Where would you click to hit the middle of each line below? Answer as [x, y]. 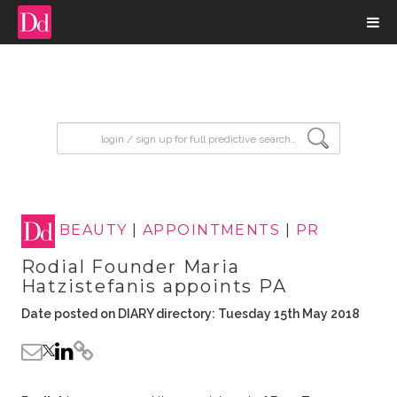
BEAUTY [93, 230]
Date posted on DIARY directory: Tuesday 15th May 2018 [190, 314]
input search [101, 131]
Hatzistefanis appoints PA [154, 286]
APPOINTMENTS [211, 230]
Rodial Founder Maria [130, 267]
